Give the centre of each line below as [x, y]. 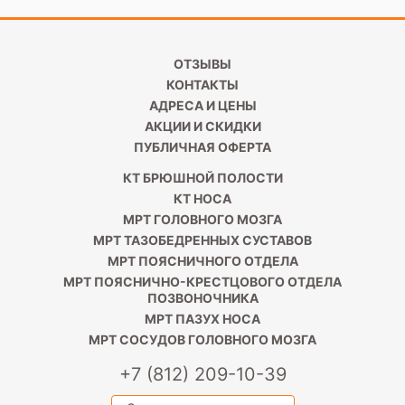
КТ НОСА [202, 198]
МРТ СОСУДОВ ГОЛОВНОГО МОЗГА [202, 339]
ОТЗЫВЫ [202, 63]
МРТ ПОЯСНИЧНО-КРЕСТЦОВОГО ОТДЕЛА [202, 281]
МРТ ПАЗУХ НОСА [202, 318]
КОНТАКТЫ [202, 84]
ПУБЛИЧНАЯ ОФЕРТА [202, 146]
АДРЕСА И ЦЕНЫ [202, 105]
